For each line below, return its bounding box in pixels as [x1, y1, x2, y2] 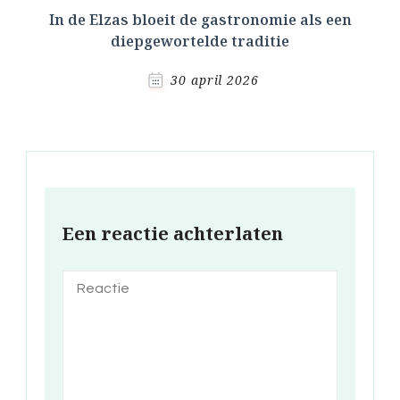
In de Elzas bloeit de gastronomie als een [48, 9, 352, 29]
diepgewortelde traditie [111, 30, 289, 51]
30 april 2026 [171, 71, 259, 88]
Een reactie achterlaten [62, 221, 283, 246]
